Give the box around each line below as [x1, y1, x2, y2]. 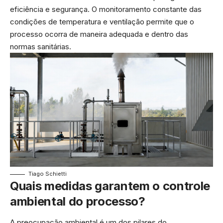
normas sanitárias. [10, 41, 71, 51]
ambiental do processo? [10, 194, 145, 209]
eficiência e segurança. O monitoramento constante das [10, 4, 202, 14]
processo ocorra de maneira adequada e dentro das [10, 29, 188, 39]
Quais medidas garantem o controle [10, 179, 210, 194]
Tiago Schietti [28, 170, 67, 178]
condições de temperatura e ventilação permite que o [10, 16, 194, 26]
